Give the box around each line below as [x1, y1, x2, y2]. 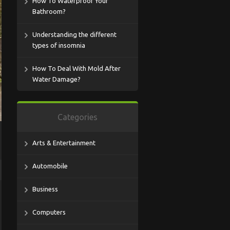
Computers [32, 208, 66, 216]
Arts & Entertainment [32, 139, 95, 146]
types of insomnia [32, 42, 85, 49]
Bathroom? [32, 8, 66, 15]
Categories [57, 112, 98, 122]
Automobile [32, 162, 68, 169]
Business [32, 185, 58, 193]
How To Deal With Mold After [32, 65, 121, 72]
